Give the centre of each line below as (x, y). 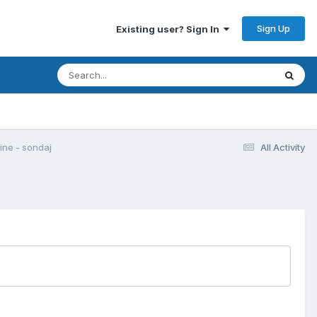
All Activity (283, 147)
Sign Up (273, 28)
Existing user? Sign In (170, 29)
